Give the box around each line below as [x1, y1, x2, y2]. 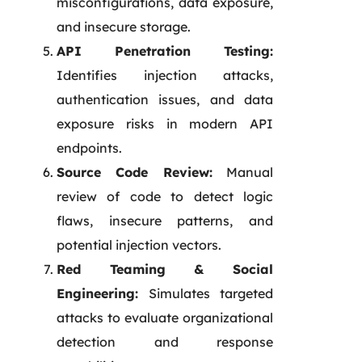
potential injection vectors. [57, 236, 221, 253]
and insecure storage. [57, 18, 191, 35]
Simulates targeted [138, 284, 273, 301]
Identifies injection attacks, [57, 66, 273, 83]
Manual [212, 163, 274, 180]
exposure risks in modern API [57, 115, 273, 132]
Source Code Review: [57, 163, 213, 180]
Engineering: [57, 284, 138, 301]
